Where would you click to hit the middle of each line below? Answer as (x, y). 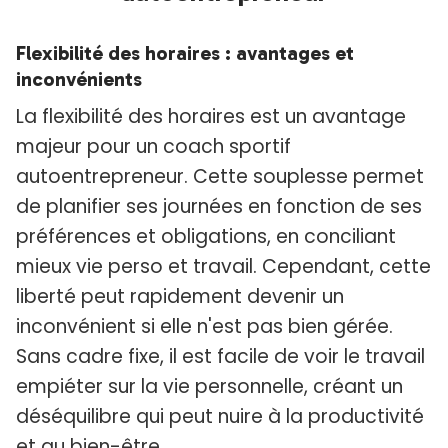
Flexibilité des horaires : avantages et (185, 53)
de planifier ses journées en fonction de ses (219, 207)
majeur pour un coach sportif (153, 147)
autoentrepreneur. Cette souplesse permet (220, 177)
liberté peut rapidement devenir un (180, 297)
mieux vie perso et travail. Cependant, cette (223, 267)
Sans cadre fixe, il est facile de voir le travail (220, 357)
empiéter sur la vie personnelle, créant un (209, 387)
